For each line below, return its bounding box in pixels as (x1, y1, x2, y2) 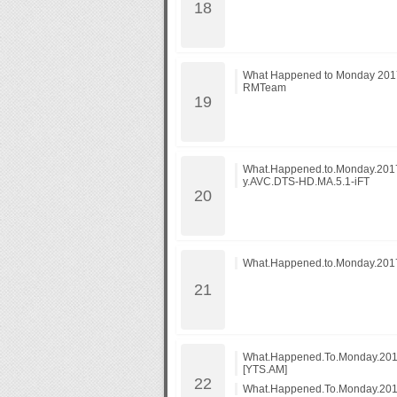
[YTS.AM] (242, 363, 287, 376)
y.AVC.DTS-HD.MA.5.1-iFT (242, 175, 370, 188)
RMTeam (242, 82, 286, 94)
